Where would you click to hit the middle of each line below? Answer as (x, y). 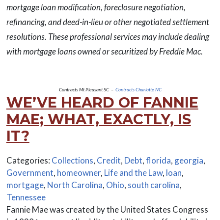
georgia (189, 161)
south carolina (153, 185)
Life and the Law (133, 173)
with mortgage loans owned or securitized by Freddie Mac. (104, 52)
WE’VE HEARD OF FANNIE (102, 103)
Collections (72, 161)
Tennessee (26, 197)
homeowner (79, 173)
